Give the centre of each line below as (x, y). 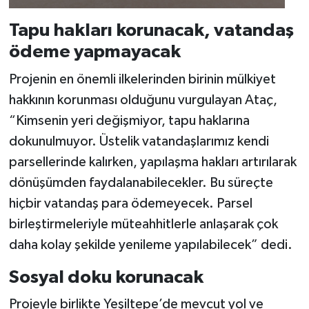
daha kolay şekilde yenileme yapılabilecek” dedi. (150, 245)
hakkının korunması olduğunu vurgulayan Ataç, (143, 100)
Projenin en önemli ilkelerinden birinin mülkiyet (142, 79)
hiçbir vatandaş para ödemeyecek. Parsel (130, 203)
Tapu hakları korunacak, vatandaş (151, 31)
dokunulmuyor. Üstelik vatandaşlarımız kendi (139, 141)
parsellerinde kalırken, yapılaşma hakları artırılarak (152, 162)
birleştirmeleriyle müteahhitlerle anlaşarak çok (143, 224)
